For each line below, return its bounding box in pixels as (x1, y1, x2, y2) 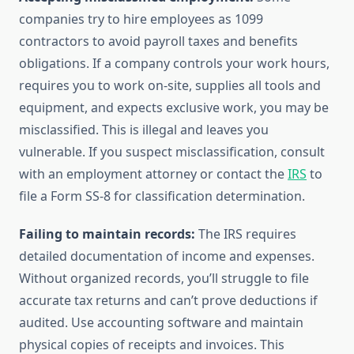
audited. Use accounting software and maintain (19, 314, 303, 332)
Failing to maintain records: (19, 225, 195, 243)
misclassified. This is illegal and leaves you (19, 121, 269, 139)
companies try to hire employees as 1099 (19, 10, 263, 28)
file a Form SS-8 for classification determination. (19, 187, 305, 205)
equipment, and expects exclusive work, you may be (19, 99, 329, 117)
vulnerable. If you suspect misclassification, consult (19, 143, 325, 161)
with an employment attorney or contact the (19, 165, 288, 183)
